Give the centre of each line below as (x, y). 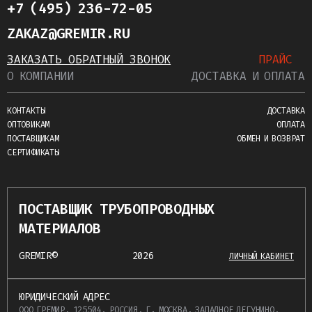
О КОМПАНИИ (40, 77)
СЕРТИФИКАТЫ (33, 153)
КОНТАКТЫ (26, 111)
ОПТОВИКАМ (29, 125)
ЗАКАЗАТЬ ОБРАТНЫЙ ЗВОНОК (89, 60)
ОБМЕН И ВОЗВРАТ (271, 139)
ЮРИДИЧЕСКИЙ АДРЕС (64, 297)
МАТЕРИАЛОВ (60, 229)
